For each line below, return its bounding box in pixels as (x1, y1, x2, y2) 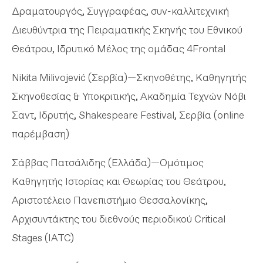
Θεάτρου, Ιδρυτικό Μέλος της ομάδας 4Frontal (12, 42, 225, 55)
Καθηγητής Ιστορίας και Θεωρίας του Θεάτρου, (12, 175, 226, 187)
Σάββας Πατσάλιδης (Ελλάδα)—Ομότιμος (12, 156, 204, 168)
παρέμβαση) (12, 127, 69, 140)
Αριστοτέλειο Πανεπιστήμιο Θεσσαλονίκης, (12, 194, 208, 206)
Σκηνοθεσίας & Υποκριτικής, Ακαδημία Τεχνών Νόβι (12, 90, 246, 102)
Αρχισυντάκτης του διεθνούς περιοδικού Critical (12, 213, 225, 225)
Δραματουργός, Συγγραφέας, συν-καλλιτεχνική (12, 5, 229, 17)
